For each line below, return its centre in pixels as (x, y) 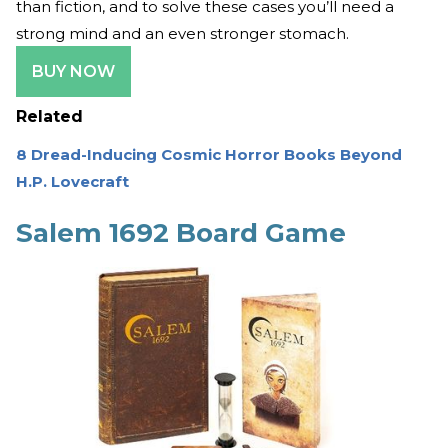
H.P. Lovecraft (72, 182)
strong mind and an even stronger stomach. (182, 34)
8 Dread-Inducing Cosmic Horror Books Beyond (209, 155)
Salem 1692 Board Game (181, 233)
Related (49, 117)
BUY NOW (73, 72)
